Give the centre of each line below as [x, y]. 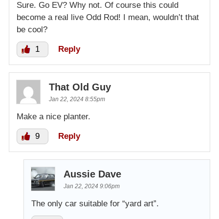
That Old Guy [80, 87]
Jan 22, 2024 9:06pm [92, 186]
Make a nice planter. [54, 117]
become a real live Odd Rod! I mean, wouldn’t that [108, 18]
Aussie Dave [92, 174]
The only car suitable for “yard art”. [95, 204]
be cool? [32, 30]
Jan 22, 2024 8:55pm [77, 99]
